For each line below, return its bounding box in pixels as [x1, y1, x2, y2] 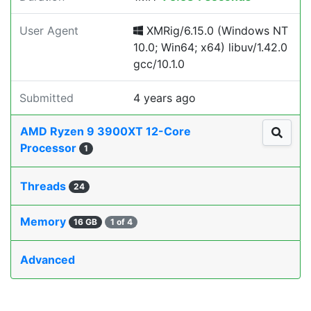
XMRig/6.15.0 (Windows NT [143, 24, 288, 37]
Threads [20, 179, 69, 193]
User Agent [19, 24, 78, 37]
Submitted [19, 91, 74, 105]
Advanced [20, 253, 75, 267]
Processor [20, 141, 79, 155]
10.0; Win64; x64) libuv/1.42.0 [133, 40, 287, 54]
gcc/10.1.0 [133, 57, 185, 71]
